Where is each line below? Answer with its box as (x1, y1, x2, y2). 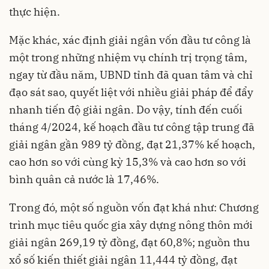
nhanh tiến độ (9, 102, 83, 116)
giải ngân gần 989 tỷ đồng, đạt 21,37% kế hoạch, (9, 137, 255, 151)
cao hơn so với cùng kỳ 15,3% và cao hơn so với (9, 154, 246, 169)
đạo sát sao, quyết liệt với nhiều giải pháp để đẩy (9, 85, 253, 99)
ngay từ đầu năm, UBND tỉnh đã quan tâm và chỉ (9, 67, 253, 82)
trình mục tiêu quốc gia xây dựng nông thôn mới (9, 217, 253, 232)
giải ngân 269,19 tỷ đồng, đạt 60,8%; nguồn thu (9, 235, 250, 249)
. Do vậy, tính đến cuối (131, 102, 243, 116)
